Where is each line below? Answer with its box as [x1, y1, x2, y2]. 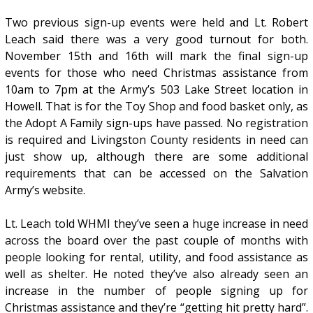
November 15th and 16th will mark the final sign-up [4, 48, 309, 64]
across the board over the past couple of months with [4, 233, 309, 249]
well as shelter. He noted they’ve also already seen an [4, 266, 309, 282]
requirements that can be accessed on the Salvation [4, 166, 309, 182]
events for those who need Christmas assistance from [4, 65, 309, 81]
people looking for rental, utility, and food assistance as [4, 249, 309, 265]
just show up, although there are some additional [4, 149, 309, 165]
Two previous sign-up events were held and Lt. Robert [4, 15, 309, 31]
